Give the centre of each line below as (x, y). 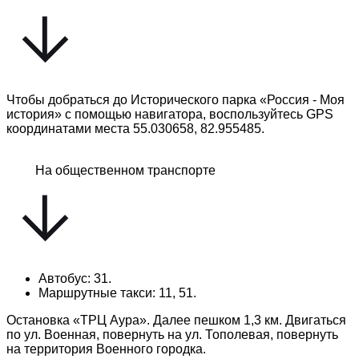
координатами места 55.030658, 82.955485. (135, 128)
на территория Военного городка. (106, 349)
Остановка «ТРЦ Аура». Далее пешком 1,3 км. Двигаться (176, 320)
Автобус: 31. (75, 278)
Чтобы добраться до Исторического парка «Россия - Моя (175, 99)
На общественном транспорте (125, 170)
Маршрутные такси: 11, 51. (117, 292)
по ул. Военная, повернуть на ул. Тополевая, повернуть (172, 334)
